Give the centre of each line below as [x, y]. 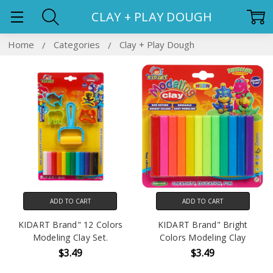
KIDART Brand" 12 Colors [70, 225]
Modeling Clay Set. [70, 238]
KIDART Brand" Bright [203, 225]
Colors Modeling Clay [203, 238]
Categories [78, 44]
